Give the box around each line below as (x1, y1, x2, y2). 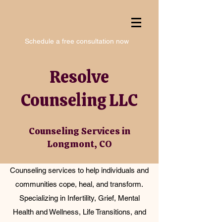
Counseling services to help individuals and (10, 166, 149, 174)
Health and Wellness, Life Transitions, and (12, 208, 146, 216)
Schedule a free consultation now (25, 37, 129, 45)
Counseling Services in (28, 125, 130, 137)
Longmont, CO (47, 138, 112, 150)
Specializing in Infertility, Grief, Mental (19, 194, 140, 202)
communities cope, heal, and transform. (15, 180, 143, 188)
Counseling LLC (21, 89, 138, 111)
